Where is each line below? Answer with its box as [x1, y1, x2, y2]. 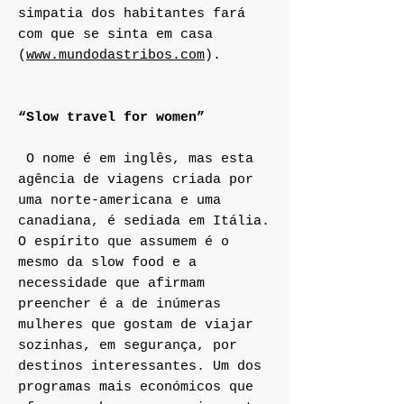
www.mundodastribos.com [26, 48, 205, 63]
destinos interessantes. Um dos [18, 359, 262, 374]
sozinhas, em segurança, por [18, 338, 237, 353]
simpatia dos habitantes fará [18, 6, 245, 22]
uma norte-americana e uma [18, 193, 221, 208]
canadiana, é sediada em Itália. [18, 214, 270, 229]
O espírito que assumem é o [18, 234, 229, 250]
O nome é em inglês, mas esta [18, 151, 253, 167]
